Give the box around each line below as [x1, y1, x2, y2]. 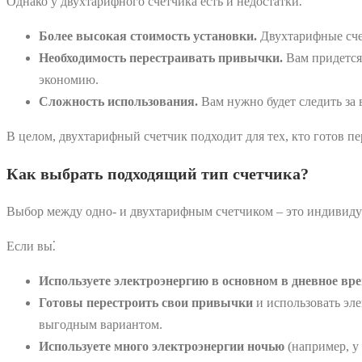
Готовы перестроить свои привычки [39, 295, 253, 309]
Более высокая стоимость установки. [39, 28, 257, 43]
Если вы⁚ [6, 238, 56, 253]
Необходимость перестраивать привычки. [39, 50, 283, 65]
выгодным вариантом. [39, 317, 162, 331]
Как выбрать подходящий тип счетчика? [6, 164, 309, 183]
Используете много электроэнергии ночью [39, 339, 284, 353]
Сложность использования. [39, 94, 198, 108]
